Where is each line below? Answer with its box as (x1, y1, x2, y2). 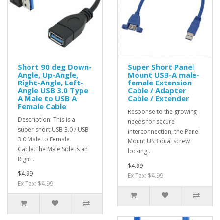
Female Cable (18, 101, 66, 111)
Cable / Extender (128, 93, 189, 103)
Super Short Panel (128, 61, 194, 72)
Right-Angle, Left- (18, 77, 83, 87)
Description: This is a (18, 115, 75, 124)
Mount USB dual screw (128, 137, 190, 145)
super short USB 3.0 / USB (18, 125, 89, 134)
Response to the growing (128, 107, 197, 116)
